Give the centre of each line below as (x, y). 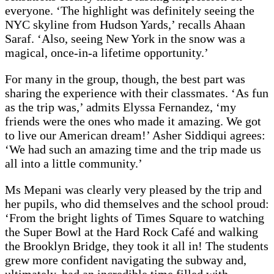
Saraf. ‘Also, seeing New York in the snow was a (125, 39)
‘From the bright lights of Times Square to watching (135, 218)
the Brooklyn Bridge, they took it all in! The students (137, 246)
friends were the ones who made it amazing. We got (133, 121)
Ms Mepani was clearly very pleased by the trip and (133, 190)
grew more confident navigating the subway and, (126, 260)
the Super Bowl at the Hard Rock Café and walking (131, 232)
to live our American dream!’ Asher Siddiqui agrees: (135, 135)
